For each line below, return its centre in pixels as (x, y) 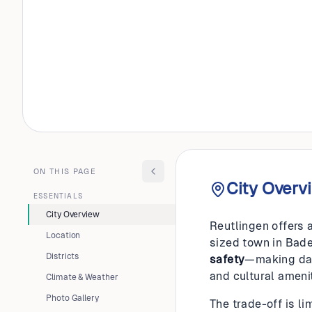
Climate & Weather (82, 277)
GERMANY (87, 36)
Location (63, 235)
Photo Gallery (72, 298)
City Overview (73, 214)
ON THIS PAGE (65, 171)
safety (227, 259)
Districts (63, 256)
